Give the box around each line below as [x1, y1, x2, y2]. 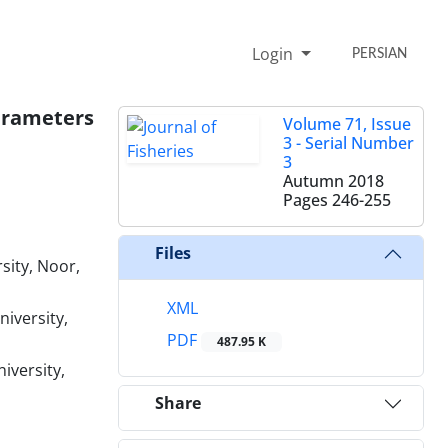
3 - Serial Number [283, 131, 414, 154]
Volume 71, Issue [283, 112, 411, 135]
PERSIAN [352, 45, 408, 62]
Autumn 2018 [283, 169, 384, 192]
